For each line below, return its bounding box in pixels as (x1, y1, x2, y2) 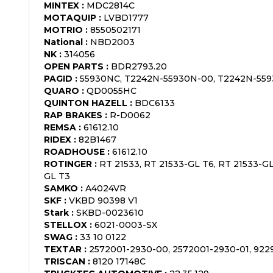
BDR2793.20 (111, 60, 167, 72)
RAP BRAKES (44, 109, 102, 121)
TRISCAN (44, 255, 85, 267)
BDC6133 (135, 97, 175, 108)
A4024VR (85, 182, 126, 194)
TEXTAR (44, 243, 82, 255)
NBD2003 (90, 36, 135, 48)
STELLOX (44, 219, 87, 230)
